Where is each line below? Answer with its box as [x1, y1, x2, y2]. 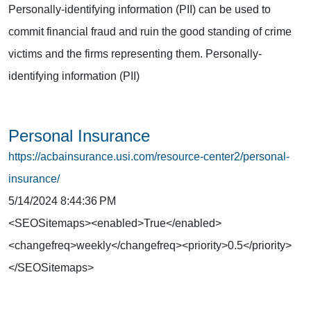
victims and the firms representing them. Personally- [8, 47, 262, 60]
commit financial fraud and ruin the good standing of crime [8, 25, 292, 37]
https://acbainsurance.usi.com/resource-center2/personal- [8, 150, 289, 162]
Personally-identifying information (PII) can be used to [8, 3, 271, 15]
